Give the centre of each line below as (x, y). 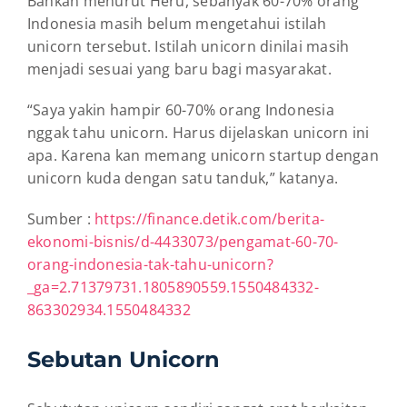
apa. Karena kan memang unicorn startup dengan (203, 156)
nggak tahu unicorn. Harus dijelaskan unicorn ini (199, 133)
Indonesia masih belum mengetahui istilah (177, 24)
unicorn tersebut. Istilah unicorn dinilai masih (189, 47)
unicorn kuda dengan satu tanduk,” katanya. (183, 179)
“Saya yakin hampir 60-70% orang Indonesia (181, 110)
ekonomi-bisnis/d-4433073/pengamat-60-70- (183, 242)
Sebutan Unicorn (124, 360)
